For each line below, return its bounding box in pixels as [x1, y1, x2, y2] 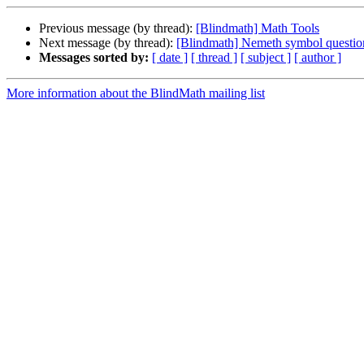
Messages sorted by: [39, 50, 149, 65]
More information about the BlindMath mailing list [6, 86, 265, 101]
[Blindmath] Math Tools [196, 21, 319, 36]
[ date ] [152, 50, 188, 65]
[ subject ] [240, 50, 291, 65]
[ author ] [294, 50, 341, 65]
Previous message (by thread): [39, 21, 196, 36]
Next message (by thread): [39, 36, 176, 50]
